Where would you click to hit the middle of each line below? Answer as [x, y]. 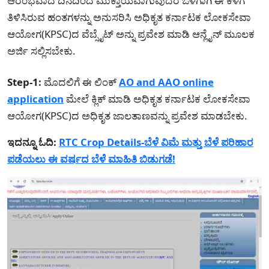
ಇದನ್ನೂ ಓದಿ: [33, 142]
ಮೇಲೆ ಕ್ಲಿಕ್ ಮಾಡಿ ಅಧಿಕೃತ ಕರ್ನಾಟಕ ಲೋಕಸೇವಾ [157, 98]
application [35, 98]
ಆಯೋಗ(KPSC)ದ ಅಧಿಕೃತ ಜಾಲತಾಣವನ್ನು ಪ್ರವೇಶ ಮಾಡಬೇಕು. [127, 115]
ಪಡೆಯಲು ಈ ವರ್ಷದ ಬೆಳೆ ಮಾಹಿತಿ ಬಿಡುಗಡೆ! [91, 159]
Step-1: [26, 82]
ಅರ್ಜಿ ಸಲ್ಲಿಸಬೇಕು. [41, 50]
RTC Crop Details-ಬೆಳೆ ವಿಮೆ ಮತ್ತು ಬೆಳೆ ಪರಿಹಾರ [156, 142]
